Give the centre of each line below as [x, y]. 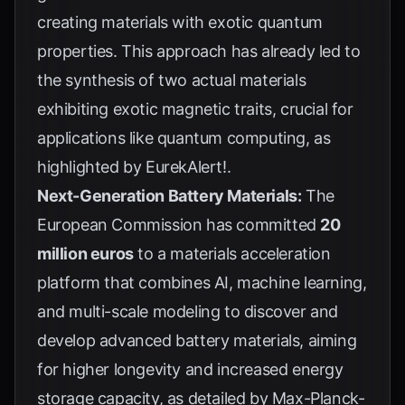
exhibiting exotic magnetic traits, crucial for [195, 109]
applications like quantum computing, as [184, 138]
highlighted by [91, 167]
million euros [85, 254]
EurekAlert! [186, 167]
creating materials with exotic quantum [180, 22]
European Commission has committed [179, 225]
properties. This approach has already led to [199, 51]
